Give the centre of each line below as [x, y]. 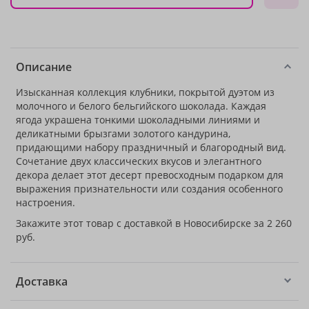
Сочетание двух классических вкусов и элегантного [139, 161]
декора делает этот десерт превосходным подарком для [150, 175]
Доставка [42, 281]
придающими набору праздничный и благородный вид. [151, 147]
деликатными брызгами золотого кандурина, [123, 133]
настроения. [46, 202]
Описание [44, 67]
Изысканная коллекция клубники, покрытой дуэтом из [145, 92]
